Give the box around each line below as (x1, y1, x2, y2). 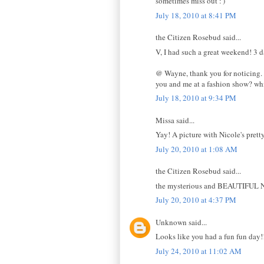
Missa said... (156, 114, 194, 126)
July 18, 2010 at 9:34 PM (156, 93, 236, 104)
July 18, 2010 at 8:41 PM (156, 9, 236, 21)
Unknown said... (156, 216, 207, 227)
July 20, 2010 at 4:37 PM (156, 194, 236, 206)
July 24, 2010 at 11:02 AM (156, 245, 242, 256)
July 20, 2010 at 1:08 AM (156, 143, 237, 154)
